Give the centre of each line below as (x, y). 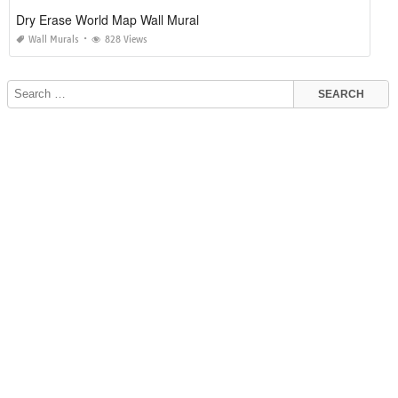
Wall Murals (54, 40)
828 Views (126, 40)
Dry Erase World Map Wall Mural (107, 20)
